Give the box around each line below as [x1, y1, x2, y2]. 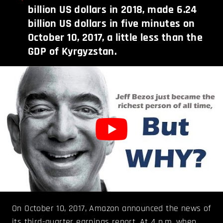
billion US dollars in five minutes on [28, 16, 195, 31]
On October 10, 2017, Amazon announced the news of [12, 202, 211, 214]
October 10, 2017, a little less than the [28, 30, 203, 45]
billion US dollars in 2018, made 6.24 [28, 2, 197, 17]
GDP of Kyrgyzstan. [28, 44, 117, 59]
